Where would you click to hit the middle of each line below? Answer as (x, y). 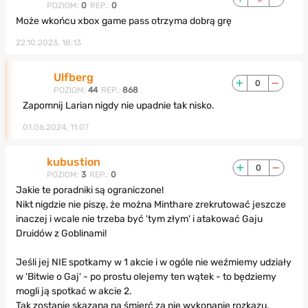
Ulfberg (74, 78)
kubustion (73, 162)
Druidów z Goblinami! (61, 234)
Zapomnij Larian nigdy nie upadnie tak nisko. (119, 106)
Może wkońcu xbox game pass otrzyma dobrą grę (123, 21)
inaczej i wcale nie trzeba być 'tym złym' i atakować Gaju (139, 219)
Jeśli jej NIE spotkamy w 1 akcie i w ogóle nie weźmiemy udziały (153, 263)
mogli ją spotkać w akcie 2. (74, 291)
